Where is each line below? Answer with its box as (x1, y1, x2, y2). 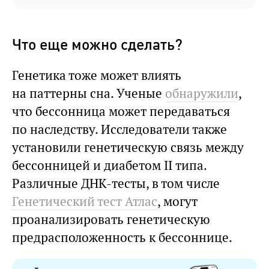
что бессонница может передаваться (12, 103, 230, 119)
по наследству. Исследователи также (12, 121, 227, 138)
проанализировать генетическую (12, 211, 210, 228)
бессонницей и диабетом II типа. (12, 157, 207, 174)
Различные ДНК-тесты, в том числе (12, 175, 220, 192)
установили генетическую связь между (12, 139, 244, 156)
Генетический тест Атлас (12, 193, 157, 210)
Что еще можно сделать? (12, 34, 183, 53)
